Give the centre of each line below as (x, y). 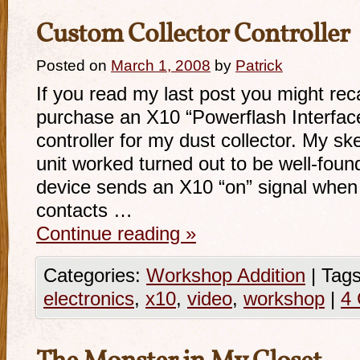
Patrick (259, 65)
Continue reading (111, 234)
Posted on (72, 65)
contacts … (84, 211)
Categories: (95, 276)
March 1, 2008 (161, 65)
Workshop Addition (226, 276)
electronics (89, 299)
